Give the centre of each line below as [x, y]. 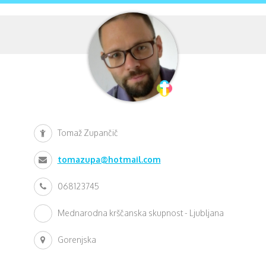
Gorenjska [77, 240]
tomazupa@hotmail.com [109, 159]
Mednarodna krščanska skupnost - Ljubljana [140, 213]
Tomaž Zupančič [88, 133]
